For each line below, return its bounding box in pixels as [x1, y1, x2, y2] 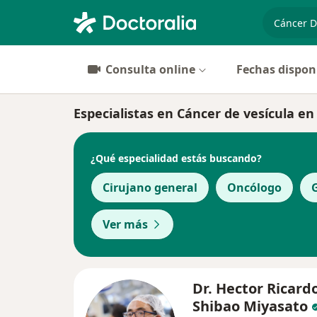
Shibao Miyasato [192, 296, 308, 316]
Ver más [103, 217, 148, 232]
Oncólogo [227, 180, 282, 195]
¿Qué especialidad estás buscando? [91, 151, 262, 165]
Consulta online [105, 62, 195, 77]
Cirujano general [103, 180, 197, 195]
